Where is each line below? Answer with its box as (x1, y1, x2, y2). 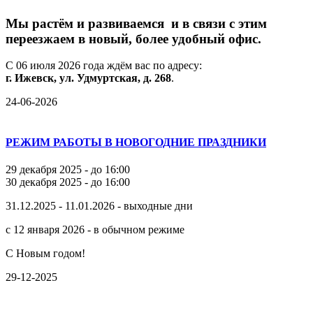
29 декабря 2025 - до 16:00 (6, 163, 130, 175)
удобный (168, 31, 225, 46)
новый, (85, 31, 132, 46)
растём (29, 15, 73, 31)
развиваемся (85, 15, 164, 31)
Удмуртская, (74, 72, 140, 85)
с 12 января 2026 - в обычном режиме (6, 223, 184, 235)
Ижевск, (12, 72, 57, 85)
